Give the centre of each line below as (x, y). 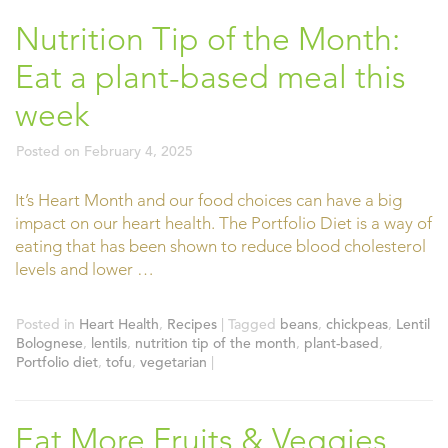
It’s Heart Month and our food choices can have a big (208, 200)
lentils (109, 342)
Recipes (192, 323)
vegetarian (173, 361)
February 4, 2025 (138, 151)
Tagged (252, 323)
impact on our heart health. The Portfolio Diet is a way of (223, 223)
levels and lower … (84, 269)
